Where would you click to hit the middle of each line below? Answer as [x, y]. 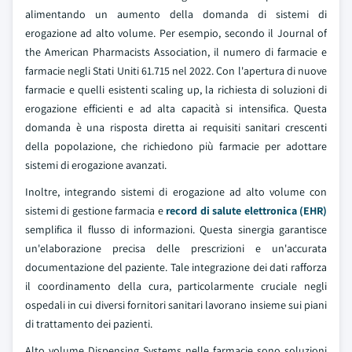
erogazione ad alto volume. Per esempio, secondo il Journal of [176, 33]
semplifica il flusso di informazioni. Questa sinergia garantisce [176, 229]
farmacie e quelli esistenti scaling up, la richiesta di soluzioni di [176, 90]
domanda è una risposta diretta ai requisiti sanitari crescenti [176, 127]
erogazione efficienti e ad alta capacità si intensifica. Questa [176, 108]
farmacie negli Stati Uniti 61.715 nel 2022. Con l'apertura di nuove [176, 71]
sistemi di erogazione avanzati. [96, 165]
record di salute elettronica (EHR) [247, 211]
